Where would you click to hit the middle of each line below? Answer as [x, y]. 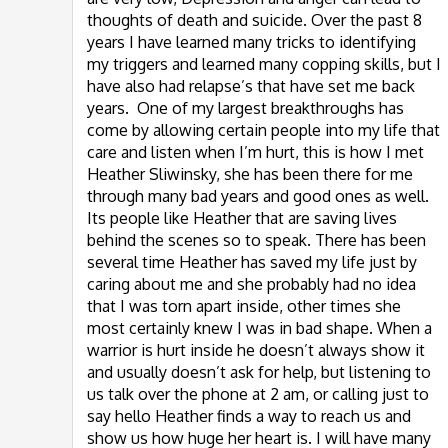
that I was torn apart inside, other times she [244, 306]
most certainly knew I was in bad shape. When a [259, 328]
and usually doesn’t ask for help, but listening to [259, 372]
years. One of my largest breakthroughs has [245, 108]
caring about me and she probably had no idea [251, 284]
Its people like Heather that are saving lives [242, 218]
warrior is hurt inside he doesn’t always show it [256, 350]
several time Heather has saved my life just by [252, 262]
